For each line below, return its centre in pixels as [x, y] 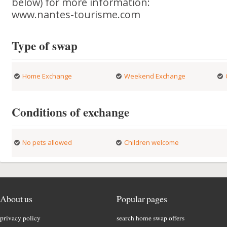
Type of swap [45, 46]
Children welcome [151, 142]
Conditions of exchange [71, 112]
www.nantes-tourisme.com [76, 14]
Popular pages [142, 199]
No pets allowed [47, 142]
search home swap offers [150, 218]
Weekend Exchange [155, 76]
